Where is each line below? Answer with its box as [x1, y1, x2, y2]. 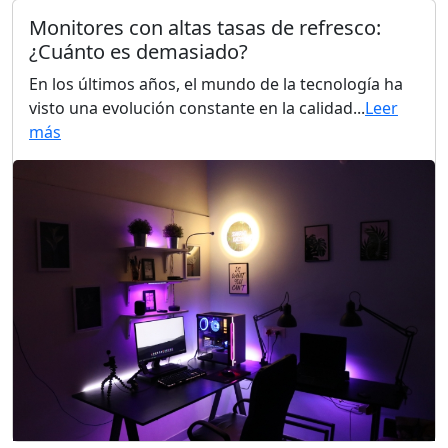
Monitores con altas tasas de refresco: [29, 13, 381, 41]
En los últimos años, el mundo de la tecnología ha [29, 72, 403, 95]
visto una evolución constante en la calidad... [29, 96, 365, 119]
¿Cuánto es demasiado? [29, 37, 248, 65]
